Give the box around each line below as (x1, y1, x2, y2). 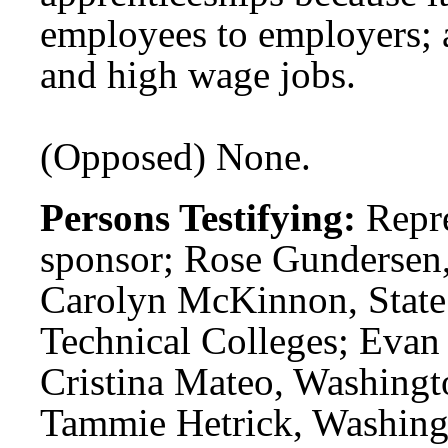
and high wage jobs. (40, 52, 356, 96)
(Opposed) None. (40, 134, 311, 178)
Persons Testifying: (40, 195, 356, 239)
